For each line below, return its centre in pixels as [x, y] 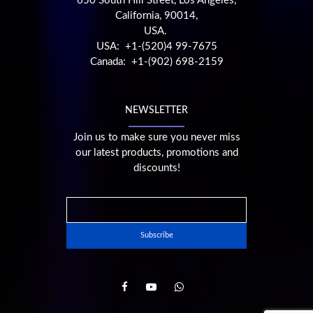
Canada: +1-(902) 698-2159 [156, 61]
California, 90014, [156, 15]
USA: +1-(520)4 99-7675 [156, 46]
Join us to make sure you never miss [156, 137]
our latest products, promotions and [156, 152]
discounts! [156, 168]
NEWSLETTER [156, 110]
